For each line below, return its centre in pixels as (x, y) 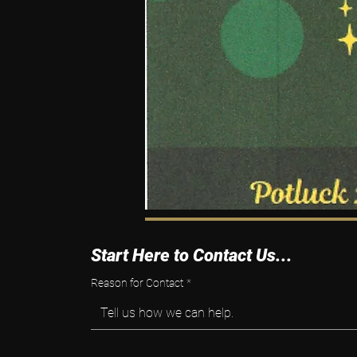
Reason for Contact (137, 283)
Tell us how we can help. (167, 313)
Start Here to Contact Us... (191, 255)
